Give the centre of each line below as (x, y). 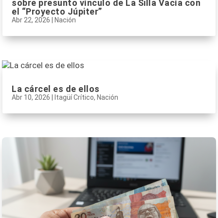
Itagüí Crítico (74, 97)
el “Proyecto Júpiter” (57, 12)
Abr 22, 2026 (31, 20)
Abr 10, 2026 (31, 97)
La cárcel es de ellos (56, 89)
